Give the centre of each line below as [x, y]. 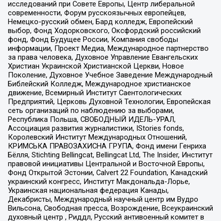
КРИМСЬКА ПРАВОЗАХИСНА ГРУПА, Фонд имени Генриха [107, 146]
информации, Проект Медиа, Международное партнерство [108, 48]
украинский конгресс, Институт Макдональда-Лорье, [99, 181]
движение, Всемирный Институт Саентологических [94, 92]
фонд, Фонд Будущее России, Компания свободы [93, 39]
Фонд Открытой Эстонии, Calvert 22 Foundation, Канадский [108, 172]
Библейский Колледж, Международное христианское [99, 84]
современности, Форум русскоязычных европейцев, [97, 13]
